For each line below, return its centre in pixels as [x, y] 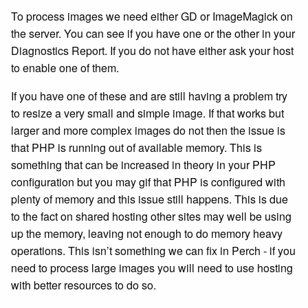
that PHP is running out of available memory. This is [136, 147]
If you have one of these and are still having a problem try [149, 96]
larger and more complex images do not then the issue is [148, 130]
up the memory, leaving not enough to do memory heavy [147, 233]
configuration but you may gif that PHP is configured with [148, 182]
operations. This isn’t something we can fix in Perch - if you [153, 251]
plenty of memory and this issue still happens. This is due [150, 199]
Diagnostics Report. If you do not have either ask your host [152, 51]
